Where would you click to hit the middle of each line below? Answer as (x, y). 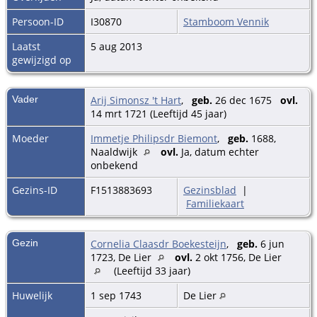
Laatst (26, 46)
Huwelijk (32, 295)
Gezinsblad (210, 190)
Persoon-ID (38, 21)
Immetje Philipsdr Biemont (154, 138)
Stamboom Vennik (226, 21)
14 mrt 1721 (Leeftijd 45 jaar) (160, 113)
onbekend (116, 165)
